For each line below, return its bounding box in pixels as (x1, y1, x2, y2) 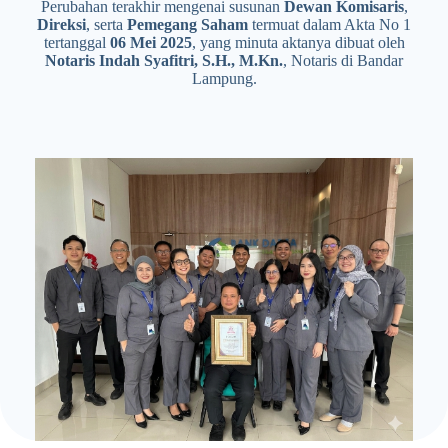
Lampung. (191, 70, 257, 87)
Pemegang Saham (127, 16, 248, 33)
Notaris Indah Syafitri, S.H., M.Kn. (45, 52, 283, 69)
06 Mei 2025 (109, 34, 192, 51)
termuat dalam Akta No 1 (248, 16, 411, 33)
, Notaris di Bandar (283, 52, 403, 69)
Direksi (37, 16, 86, 33)
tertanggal (43, 34, 110, 51)
